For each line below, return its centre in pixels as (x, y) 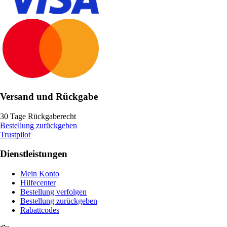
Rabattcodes (40, 210)
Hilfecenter (38, 183)
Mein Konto (40, 174)
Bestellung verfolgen (53, 192)
